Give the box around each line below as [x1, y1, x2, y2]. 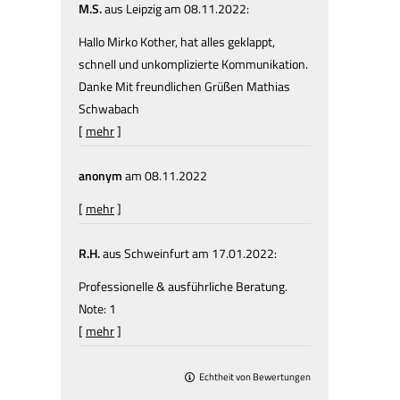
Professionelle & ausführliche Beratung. [79, 277, 287, 296]
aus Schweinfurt [100, 244, 189, 262]
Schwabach [79, 99, 139, 118]
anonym [79, 166, 125, 185]
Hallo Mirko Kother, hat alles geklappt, [79, 32, 275, 51]
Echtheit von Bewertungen [199, 370, 311, 384]
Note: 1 [79, 299, 116, 318]
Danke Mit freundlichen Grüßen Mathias [79, 77, 290, 96]
